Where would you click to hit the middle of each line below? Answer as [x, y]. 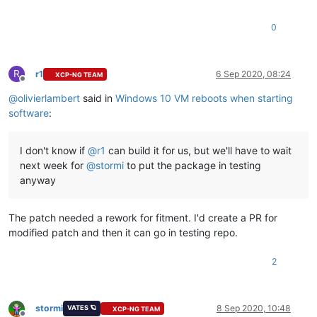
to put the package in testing [192, 166]
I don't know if [54, 151]
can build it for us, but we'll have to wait [198, 151]
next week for [53, 166]
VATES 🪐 [81, 308]
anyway [38, 180]
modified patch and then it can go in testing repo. [123, 233]
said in [98, 98]
